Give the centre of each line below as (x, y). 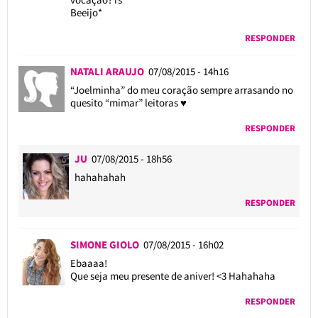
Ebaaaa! (88, 263)
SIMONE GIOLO (104, 244)
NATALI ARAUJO (109, 71)
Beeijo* (86, 12)
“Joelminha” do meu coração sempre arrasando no (181, 89)
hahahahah (100, 177)
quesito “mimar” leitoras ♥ (128, 102)
